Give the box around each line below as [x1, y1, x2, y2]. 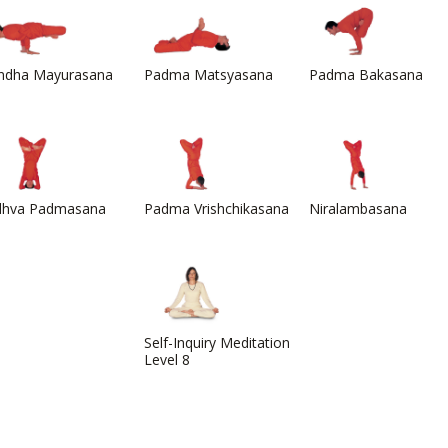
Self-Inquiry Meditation [144, 332, 290, 352]
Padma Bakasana [309, 64, 423, 84]
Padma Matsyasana [144, 64, 273, 84]
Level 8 [144, 349, 190, 369]
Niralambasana [309, 198, 407, 218]
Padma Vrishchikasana [144, 198, 289, 218]
